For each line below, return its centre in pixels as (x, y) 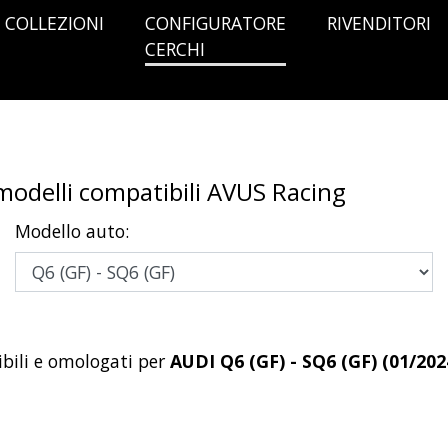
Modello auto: (72, 231)
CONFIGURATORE (215, 22)
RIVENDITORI (379, 22)
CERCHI (175, 48)
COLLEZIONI (54, 22)
